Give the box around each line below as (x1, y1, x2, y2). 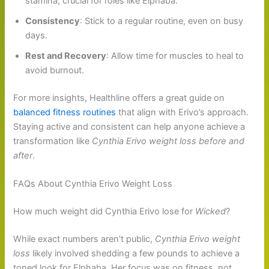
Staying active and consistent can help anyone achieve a (13, 121, 246, 132)
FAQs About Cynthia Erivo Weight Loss (13, 178, 173, 190)
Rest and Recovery (25, 50, 107, 61)
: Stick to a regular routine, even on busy (80, 15, 244, 26)
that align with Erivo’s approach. (116, 106, 249, 118)
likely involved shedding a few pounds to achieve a (30, 247, 240, 259)
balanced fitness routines (13, 106, 116, 118)
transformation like (13, 135, 92, 147)
